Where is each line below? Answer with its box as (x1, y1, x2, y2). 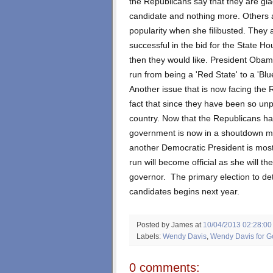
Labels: (136, 232, 163, 240)
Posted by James (136, 220, 195, 229)
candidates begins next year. (129, 186, 239, 196)
